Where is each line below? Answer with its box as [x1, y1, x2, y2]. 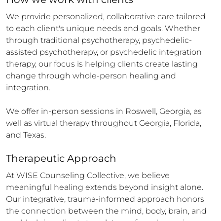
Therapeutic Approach [6, 152, 116, 164]
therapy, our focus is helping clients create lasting [6, 59, 198, 69]
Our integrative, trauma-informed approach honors [6, 194, 204, 204]
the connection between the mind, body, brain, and [6, 206, 207, 216]
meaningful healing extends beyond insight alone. [6, 183, 203, 192]
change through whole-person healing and [6, 71, 176, 80]
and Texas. [6, 130, 46, 140]
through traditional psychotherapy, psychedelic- [6, 36, 192, 45]
